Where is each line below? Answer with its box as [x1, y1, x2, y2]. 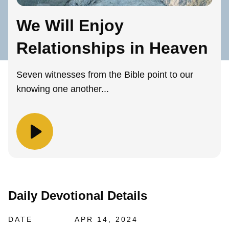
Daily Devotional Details [8, 189, 147, 203]
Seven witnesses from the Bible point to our [16, 70, 193, 80]
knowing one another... [16, 84, 109, 95]
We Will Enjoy [16, 16, 124, 35]
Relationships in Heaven [16, 39, 208, 58]
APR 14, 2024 [75, 215, 138, 224]
